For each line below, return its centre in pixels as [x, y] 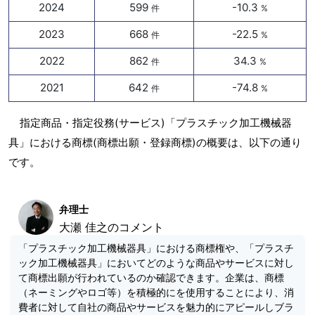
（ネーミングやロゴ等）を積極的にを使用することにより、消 [156, 292]
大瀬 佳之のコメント [111, 227]
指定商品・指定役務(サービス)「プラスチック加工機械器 [156, 123]
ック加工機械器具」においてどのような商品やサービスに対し [156, 263]
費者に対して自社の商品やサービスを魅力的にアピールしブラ [156, 307]
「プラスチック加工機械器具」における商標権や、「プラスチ [156, 248]
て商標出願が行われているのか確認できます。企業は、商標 [151, 278]
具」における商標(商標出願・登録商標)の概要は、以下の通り [155, 143]
